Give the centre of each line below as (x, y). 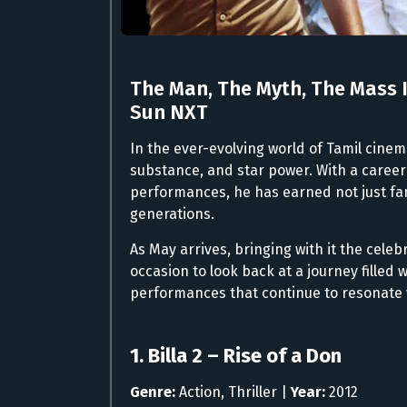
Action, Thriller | (233, 392)
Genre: (153, 392)
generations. (172, 213)
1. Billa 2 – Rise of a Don (236, 355)
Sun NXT (169, 112)
